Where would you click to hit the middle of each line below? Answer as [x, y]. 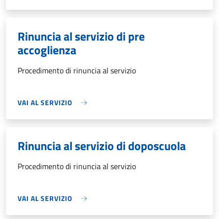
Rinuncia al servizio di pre [81, 36]
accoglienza [47, 50]
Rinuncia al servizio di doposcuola [102, 146]
